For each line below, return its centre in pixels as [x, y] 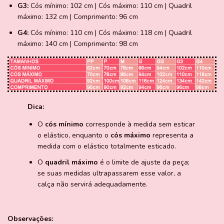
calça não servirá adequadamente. [92, 184]
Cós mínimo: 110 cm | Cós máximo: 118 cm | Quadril [110, 33]
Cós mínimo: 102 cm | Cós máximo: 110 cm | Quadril [110, 6]
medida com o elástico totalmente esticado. [107, 146]
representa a [172, 135]
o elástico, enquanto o [74, 135]
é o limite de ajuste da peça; [144, 162]
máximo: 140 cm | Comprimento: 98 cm [78, 44]
